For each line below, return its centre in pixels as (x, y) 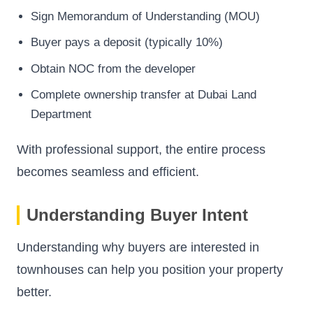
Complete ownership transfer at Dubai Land (144, 95)
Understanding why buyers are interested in (138, 248)
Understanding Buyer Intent (137, 215)
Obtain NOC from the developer (113, 68)
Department (61, 115)
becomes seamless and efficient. (108, 172)
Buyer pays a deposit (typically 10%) (127, 43)
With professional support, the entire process (141, 150)
